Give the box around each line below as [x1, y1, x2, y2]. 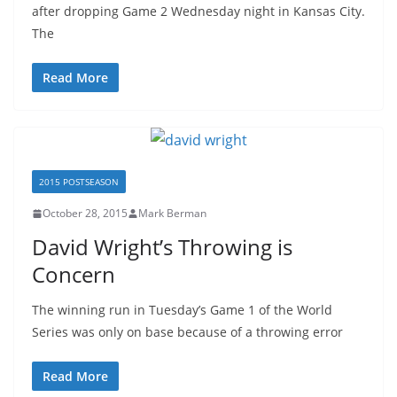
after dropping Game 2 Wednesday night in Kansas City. [32, 3, 365, 19]
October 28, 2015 [43, 206, 128, 221]
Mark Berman [138, 206, 206, 221]
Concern [32, 260, 115, 289]
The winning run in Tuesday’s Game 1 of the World [32, 301, 332, 318]
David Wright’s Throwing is [32, 232, 292, 261]
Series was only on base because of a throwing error [32, 323, 343, 340]
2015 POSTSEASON [39, 175, 119, 188]
